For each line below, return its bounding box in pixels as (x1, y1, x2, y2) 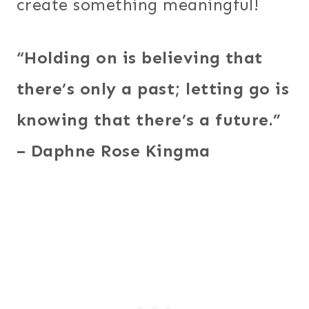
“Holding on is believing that (17, 47, 263, 68)
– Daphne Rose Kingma (17, 140, 210, 161)
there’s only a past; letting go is (17, 78, 290, 99)
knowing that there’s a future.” (17, 109, 281, 130)
